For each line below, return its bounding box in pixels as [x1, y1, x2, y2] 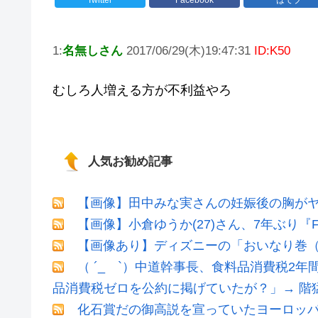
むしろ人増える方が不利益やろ [53, 82, 231, 97]
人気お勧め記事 [88, 155, 172, 169]
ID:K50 [254, 43, 290, 57]
